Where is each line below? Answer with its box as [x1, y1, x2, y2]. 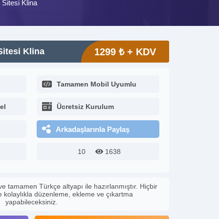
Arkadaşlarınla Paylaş [56, 125, 130, 133]
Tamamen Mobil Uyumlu [57, 80, 137, 88]
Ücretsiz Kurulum [57, 103, 114, 110]
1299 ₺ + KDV [94, 46, 156, 57]
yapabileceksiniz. [5, 198, 58, 206]
